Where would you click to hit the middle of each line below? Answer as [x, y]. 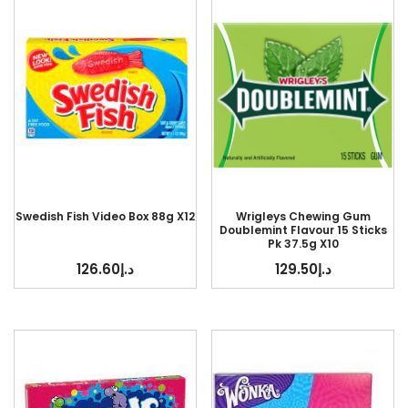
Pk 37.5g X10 [303, 244]
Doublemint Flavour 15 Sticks [303, 230]
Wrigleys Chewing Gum [303, 217]
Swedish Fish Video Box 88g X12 [105, 217]
